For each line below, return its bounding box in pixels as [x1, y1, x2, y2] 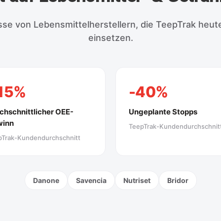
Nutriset [123, 176, 150, 184]
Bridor [167, 176, 188, 184]
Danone [33, 176, 59, 184]
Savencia [75, 176, 107, 184]
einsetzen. [88, 32, 133, 43]
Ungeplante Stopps [129, 107, 197, 116]
